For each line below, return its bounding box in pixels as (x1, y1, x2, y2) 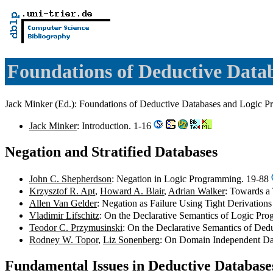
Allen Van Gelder (29, 197, 97, 208)
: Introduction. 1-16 (77, 120, 154, 131)
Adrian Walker (168, 185, 225, 196)
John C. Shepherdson (29, 173, 112, 184)
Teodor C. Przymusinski (29, 222, 122, 233)
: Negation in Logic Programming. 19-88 (112, 173, 271, 184)
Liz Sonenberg (103, 234, 160, 245)
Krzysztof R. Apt (29, 185, 95, 196)
